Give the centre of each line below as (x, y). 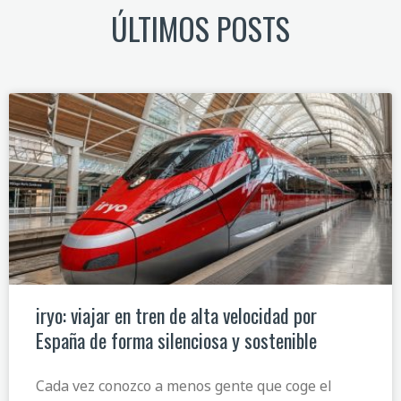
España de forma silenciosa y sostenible (176, 341)
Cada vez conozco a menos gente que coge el (184, 386)
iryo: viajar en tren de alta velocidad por (176, 316)
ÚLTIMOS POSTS (200, 29)
